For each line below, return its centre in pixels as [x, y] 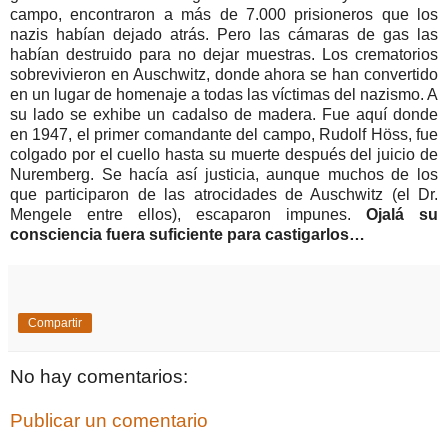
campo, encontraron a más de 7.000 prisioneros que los [224, 15]
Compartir [55, 323]
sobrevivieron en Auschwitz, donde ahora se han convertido [224, 75]
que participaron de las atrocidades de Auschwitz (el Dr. [224, 195]
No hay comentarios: [99, 377]
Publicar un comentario [109, 420]
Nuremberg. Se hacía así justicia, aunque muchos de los [224, 175]
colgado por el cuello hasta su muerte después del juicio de [224, 155]
